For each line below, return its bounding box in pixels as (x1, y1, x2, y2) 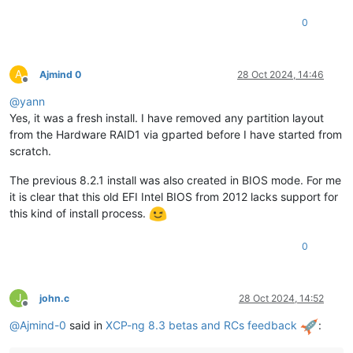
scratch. (9, 143, 51, 158)
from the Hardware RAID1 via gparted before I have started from (9, 127, 342, 141)
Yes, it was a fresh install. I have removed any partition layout (9, 110, 324, 124)
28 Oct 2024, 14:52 (239, 292, 324, 305)
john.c (39, 292, 69, 305)
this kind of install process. (9, 206, 149, 220)
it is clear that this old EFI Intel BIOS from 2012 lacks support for (9, 189, 338, 203)
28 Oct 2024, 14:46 (237, 68, 324, 80)
